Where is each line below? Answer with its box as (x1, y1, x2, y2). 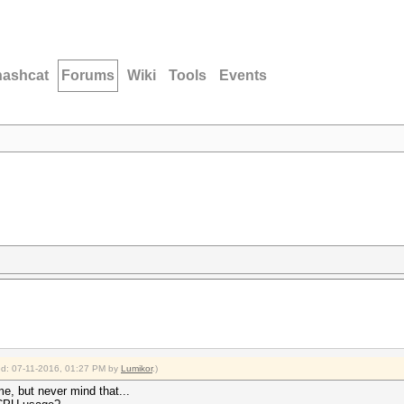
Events (219, 68, 267, 83)
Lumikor (121, 363, 152, 373)
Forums (61, 68, 115, 83)
